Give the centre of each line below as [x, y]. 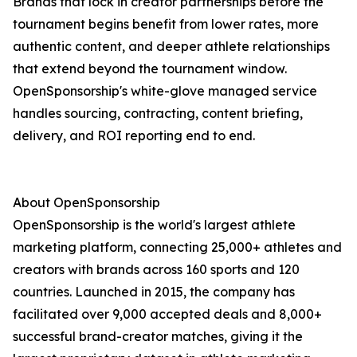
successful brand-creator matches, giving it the [158, 337]
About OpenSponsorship [86, 203]
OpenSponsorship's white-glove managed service [165, 91]
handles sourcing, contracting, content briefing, [158, 114]
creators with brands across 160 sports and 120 [156, 270]
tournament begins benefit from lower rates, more [166, 24]
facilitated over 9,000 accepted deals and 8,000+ [167, 314]
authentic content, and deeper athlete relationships [171, 47]
